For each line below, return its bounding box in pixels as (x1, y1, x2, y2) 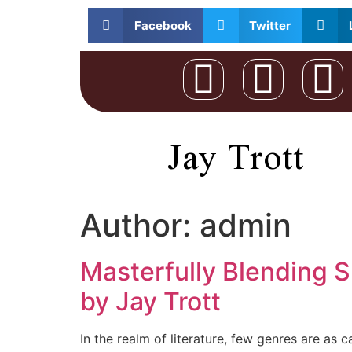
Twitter (249, 17, 291, 33)
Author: (80, 206, 200, 244)
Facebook (134, 17, 192, 33)
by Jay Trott (80, 286, 221, 317)
